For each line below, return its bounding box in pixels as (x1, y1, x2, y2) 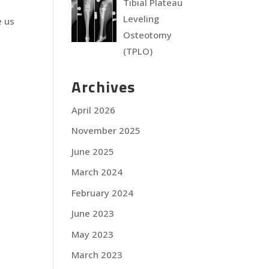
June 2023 (71, 207, 115, 219)
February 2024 (71, 186, 134, 199)
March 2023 (71, 249, 123, 261)
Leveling (123, 12, 160, 25)
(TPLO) (123, 44, 153, 57)
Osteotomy (123, 28, 172, 41)
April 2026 (71, 103, 116, 116)
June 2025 (71, 145, 115, 157)
